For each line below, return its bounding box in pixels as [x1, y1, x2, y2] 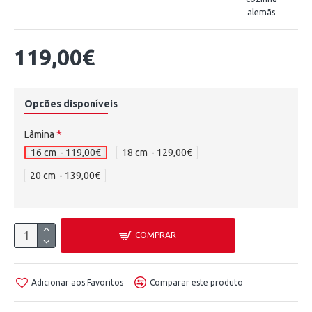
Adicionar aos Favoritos [31, 277, 123, 287]
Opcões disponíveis [24, 98, 118, 109]
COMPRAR [135, 231, 176, 240]
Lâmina [24, 129, 54, 140]
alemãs [247, 7, 276, 17]
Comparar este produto [150, 277, 243, 287]
